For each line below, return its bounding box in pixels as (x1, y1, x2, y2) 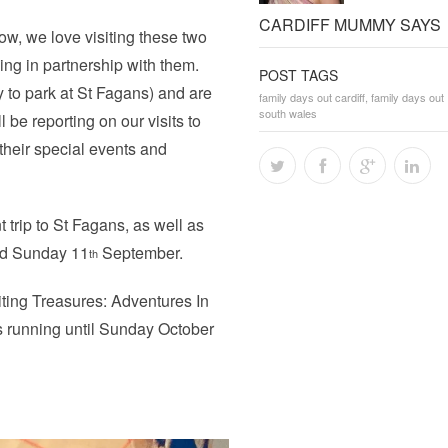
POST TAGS (258, 65, 338, 86)
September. (98, 241, 184, 265)
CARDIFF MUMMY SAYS (258, 13, 441, 37)
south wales (258, 105, 317, 122)
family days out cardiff (258, 89, 365, 106)
